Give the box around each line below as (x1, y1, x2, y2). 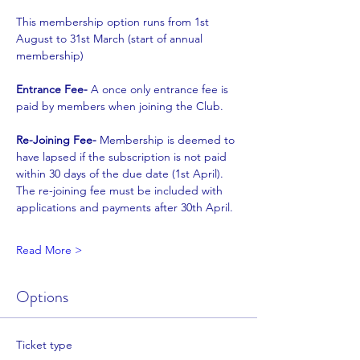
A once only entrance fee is (91, 82, 231, 96)
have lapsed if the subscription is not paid (16, 149, 227, 164)
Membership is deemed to (100, 133, 238, 147)
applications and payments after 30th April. (16, 200, 233, 215)
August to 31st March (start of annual (16, 31, 206, 46)
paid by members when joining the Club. (16, 99, 223, 113)
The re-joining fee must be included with (16, 183, 223, 198)
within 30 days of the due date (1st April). (16, 166, 227, 181)
